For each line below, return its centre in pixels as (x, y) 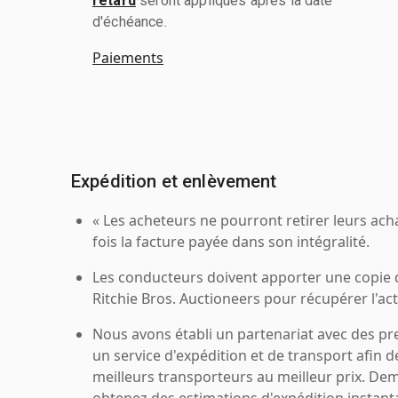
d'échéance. (130, 21)
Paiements (128, 57)
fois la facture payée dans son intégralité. (231, 241)
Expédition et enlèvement (174, 181)
